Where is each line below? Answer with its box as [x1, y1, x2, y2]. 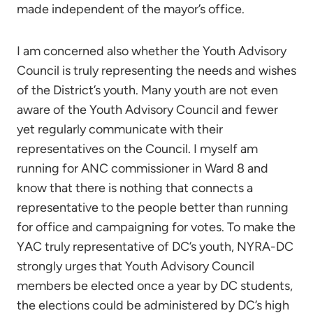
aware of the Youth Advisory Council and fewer [17, 102, 278, 117]
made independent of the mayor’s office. [17, 1, 245, 17]
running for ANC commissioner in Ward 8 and [17, 161, 268, 176]
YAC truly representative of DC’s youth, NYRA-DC [17, 239, 293, 254]
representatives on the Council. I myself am [17, 141, 258, 156]
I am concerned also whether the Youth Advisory [17, 43, 286, 59]
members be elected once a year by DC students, [17, 278, 293, 293]
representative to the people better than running [17, 200, 289, 215]
